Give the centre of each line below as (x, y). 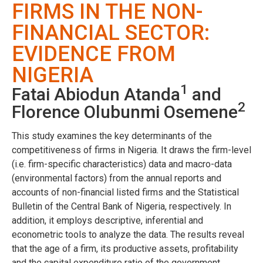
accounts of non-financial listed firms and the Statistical (125, 192)
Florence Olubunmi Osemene (125, 112)
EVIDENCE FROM (94, 54)
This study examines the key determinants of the (112, 136)
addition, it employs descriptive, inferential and (107, 220)
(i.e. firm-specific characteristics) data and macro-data (122, 164)
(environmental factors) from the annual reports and (117, 178)
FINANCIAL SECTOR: (111, 33)
